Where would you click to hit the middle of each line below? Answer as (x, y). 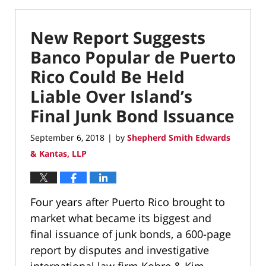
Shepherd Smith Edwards (179, 138)
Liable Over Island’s (111, 96)
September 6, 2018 (67, 138)
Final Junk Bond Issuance (132, 115)
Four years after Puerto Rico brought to (128, 202)
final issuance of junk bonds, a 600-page (131, 234)
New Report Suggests (118, 37)
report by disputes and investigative (120, 250)
